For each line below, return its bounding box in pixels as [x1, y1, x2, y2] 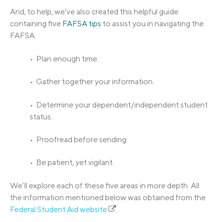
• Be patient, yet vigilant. [30, 158, 114, 167]
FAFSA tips [62, 19, 101, 29]
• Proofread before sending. [30, 135, 128, 145]
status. [30, 111, 53, 121]
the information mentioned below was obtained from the [10, 192, 206, 202]
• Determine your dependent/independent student [30, 100, 208, 110]
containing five [10, 19, 62, 29]
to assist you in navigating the [101, 19, 204, 29]
